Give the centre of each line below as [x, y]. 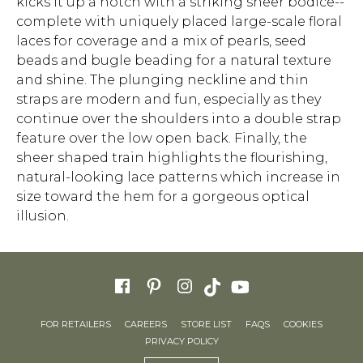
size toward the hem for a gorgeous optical [163, 196]
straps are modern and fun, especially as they [169, 99]
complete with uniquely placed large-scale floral [179, 21]
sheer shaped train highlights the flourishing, [172, 157]
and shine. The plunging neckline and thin [162, 79]
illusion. [43, 216]
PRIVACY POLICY [181, 342]
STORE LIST [206, 325]
